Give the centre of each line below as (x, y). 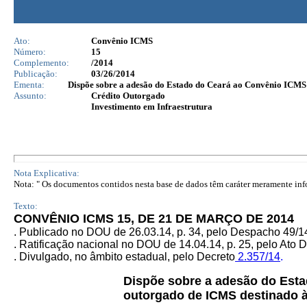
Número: (30, 52)
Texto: (26, 206)
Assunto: (30, 96)
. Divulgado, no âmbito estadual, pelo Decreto (124, 257)
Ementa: (29, 85)
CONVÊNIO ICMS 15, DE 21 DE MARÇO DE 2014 (154, 219)
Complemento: (41, 63)
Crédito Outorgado (128, 96)
